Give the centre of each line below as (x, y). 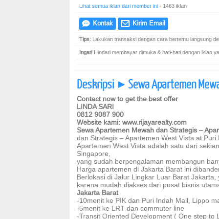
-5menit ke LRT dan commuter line (131, 208)
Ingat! (86, 52)
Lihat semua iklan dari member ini (119, 6)
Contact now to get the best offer (127, 99)
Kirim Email (148, 23)
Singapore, (94, 153)
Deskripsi (96, 84)
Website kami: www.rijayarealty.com (132, 122)
